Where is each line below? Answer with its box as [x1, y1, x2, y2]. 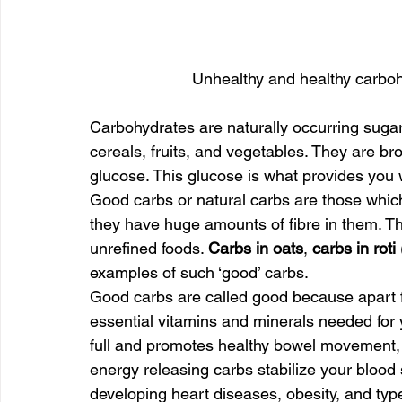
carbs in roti [312, 239, 396, 258]
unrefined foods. [90, 239, 208, 258]
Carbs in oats [208, 239, 303, 258]
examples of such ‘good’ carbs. [90, 263, 309, 283]
